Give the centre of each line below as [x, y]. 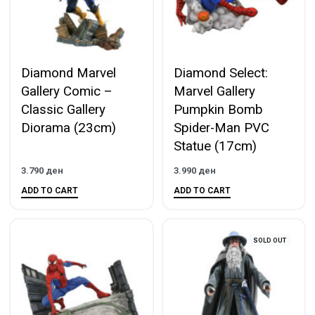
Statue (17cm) [215, 147]
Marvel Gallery [214, 92]
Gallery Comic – [67, 92]
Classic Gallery [63, 110]
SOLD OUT [270, 240]
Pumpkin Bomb [218, 110]
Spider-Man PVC [221, 128]
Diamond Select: [220, 73]
